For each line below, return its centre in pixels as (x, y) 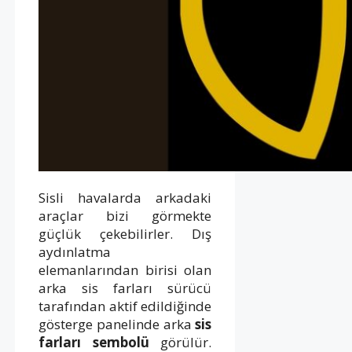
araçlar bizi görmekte (125, 215)
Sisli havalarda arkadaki (125, 197)
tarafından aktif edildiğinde (125, 306)
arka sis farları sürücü (125, 288)
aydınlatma (75, 251)
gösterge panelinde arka (117, 324)
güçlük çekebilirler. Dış (125, 233)
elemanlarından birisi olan (125, 269)
